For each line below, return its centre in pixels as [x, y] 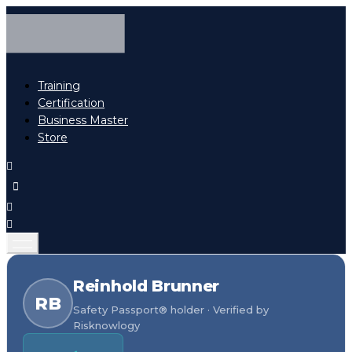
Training [59, 86]
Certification [71, 103]
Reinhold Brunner [147, 286]
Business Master [83, 121]
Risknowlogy [106, 326]
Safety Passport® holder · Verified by [171, 310]
